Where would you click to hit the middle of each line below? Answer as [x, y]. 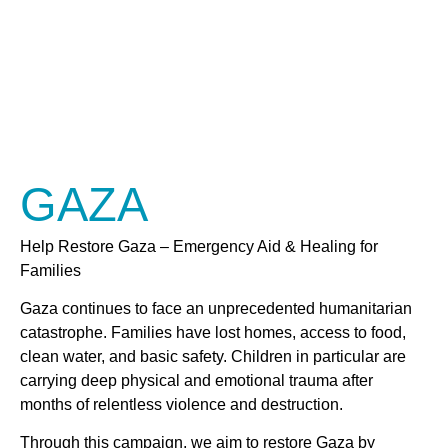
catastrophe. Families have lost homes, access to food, [213, 332]
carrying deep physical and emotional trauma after [196, 380]
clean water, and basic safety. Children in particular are [213, 356]
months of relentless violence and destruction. [181, 404]
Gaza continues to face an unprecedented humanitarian [216, 308]
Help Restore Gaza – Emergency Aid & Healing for [199, 246]
